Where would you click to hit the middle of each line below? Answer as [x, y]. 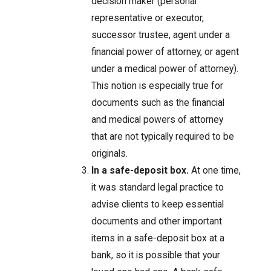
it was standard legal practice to [158, 188]
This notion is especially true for [158, 86]
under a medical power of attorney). [165, 69]
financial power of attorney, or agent [165, 52]
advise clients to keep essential [158, 205]
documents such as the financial [158, 103]
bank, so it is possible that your [156, 256]
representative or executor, [148, 18]
